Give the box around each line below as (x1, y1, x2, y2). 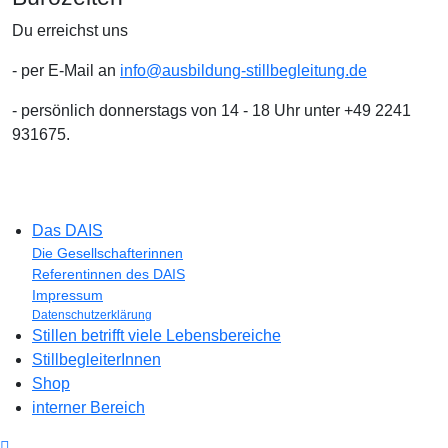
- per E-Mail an (12, 61, 120, 79)
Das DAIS (32, 221, 103, 239)
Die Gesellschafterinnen (32, 244, 183, 261)
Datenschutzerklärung (32, 307, 152, 322)
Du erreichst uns (12, 21, 128, 39)
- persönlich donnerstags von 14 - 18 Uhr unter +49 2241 (12, 101, 411, 119)
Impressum (32, 286, 103, 303)
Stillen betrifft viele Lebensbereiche (32, 326, 281, 344)
